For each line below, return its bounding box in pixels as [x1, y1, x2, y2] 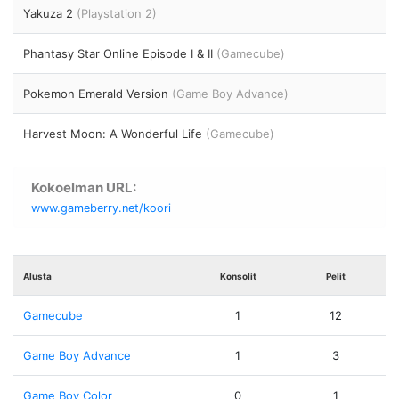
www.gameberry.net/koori [30, 200, 171, 215]
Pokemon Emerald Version [23, 86, 173, 102]
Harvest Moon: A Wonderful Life [23, 126, 207, 142]
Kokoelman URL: [30, 178, 136, 196]
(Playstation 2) [77, 6, 158, 21]
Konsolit [219, 270, 256, 281]
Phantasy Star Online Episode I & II [23, 46, 217, 61]
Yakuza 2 [23, 6, 77, 21]
